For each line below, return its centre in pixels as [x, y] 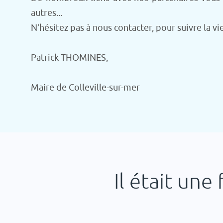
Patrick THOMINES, [69, 58]
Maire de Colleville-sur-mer [85, 88]
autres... [47, 13]
